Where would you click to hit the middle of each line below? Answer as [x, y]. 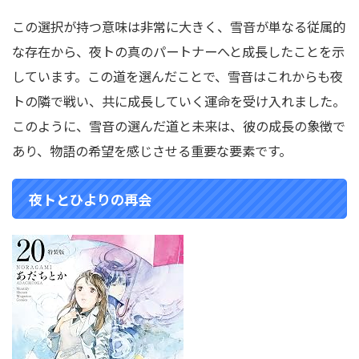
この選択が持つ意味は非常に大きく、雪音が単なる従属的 [179, 26]
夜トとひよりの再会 [90, 199]
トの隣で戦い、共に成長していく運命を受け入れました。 [179, 101]
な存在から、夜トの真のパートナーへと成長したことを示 [178, 51]
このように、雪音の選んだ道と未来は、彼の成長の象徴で [179, 126]
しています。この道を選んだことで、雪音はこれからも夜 [177, 76]
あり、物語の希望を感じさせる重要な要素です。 [152, 151]
